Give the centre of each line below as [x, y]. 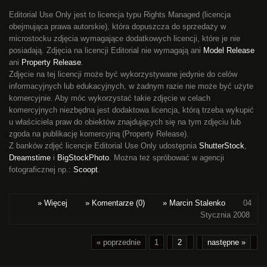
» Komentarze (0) [115, 203]
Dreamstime [30, 157]
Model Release [229, 50]
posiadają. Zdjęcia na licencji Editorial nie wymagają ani [106, 50]
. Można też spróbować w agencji [167, 157]
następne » [226, 242]
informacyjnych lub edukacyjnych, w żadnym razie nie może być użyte [131, 86]
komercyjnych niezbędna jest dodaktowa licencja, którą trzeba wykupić [131, 110]
